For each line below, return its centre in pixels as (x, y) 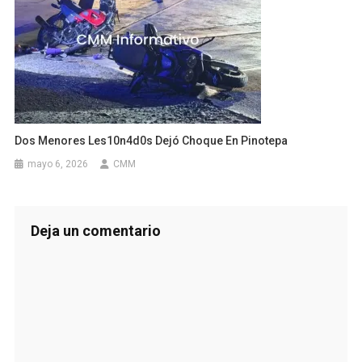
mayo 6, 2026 (58, 164)
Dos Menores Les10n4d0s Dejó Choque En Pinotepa (152, 141)
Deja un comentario (95, 231)
